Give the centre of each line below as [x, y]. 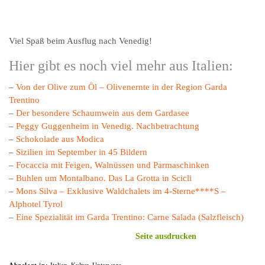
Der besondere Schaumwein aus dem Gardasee [103, 93]
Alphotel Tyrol [36, 184]
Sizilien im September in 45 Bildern [82, 132]
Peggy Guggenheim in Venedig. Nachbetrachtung [108, 106]
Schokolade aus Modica [60, 119]
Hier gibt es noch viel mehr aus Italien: [121, 46]
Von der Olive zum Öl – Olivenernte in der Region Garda [122, 67]
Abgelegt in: [30, 245]
